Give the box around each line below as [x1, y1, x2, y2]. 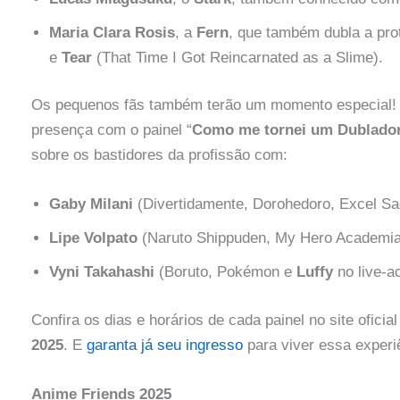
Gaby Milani [48, 196, 133, 213]
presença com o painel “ [30, 121, 192, 139]
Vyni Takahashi [48, 263, 154, 281]
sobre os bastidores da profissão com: [30, 146, 287, 164]
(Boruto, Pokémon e [154, 263, 296, 281]
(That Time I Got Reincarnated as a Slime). [91, 48, 383, 66]
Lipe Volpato [48, 229, 137, 247]
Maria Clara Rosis [48, 23, 175, 41]
